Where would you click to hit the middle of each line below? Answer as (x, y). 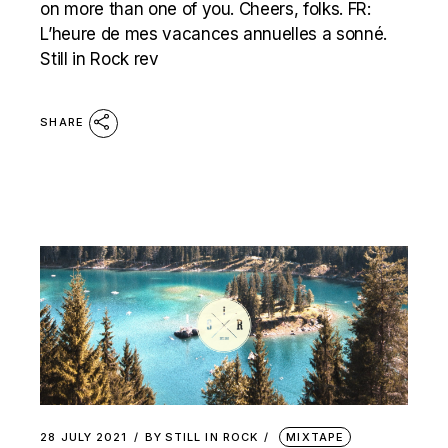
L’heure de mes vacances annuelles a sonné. (214, 34)
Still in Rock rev (99, 59)
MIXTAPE (315, 437)
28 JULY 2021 (84, 437)
